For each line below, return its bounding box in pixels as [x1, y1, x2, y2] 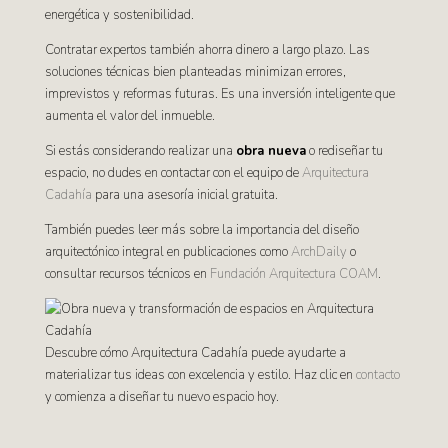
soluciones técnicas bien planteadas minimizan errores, [44, 63, 346, 81]
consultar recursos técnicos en [44, 265, 210, 283]
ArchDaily [290, 243, 347, 261]
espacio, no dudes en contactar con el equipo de [44, 164, 302, 182]
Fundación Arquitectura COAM [209, 265, 378, 283]
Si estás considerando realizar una [44, 142, 236, 160]
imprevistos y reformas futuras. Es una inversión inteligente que [44, 85, 395, 103]
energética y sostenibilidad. [44, 6, 194, 24]
